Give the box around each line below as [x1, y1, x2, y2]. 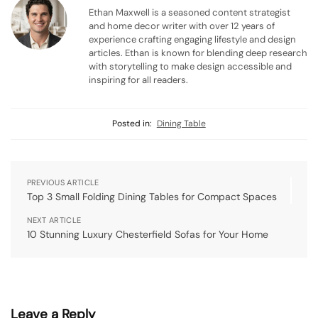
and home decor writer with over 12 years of [89, 20, 275, 33]
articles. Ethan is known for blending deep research [89, 47, 307, 60]
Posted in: [112, 118, 152, 130]
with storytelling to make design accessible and [89, 60, 292, 73]
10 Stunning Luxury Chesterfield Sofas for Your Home [26, 228, 268, 241]
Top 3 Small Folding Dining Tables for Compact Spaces [26, 190, 277, 204]
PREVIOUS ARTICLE [26, 177, 99, 188]
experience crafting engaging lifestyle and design [89, 33, 296, 46]
